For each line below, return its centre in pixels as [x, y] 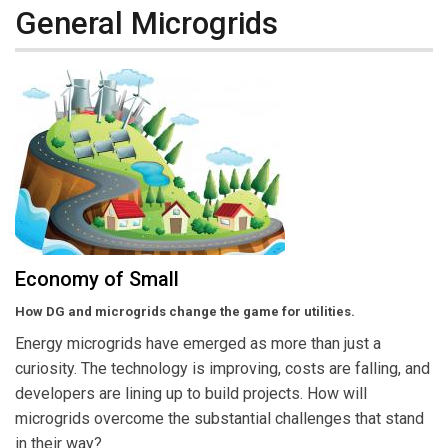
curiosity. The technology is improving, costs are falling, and [222, 369]
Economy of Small [97, 279]
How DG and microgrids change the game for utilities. [185, 312]
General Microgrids [146, 23]
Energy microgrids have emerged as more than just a [198, 344]
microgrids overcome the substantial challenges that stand [219, 419]
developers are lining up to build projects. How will [191, 394]
